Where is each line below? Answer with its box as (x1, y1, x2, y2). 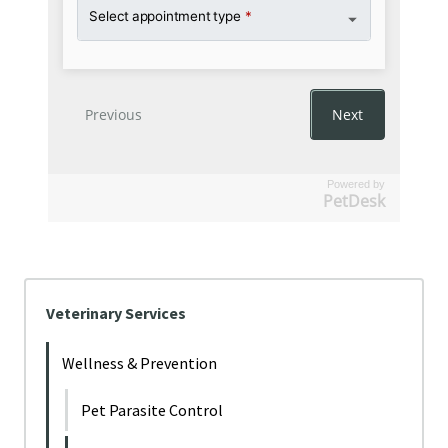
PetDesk (323, 190, 385, 212)
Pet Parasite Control (81, 400, 223, 420)
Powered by (327, 178, 385, 190)
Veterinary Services (46, 303, 186, 323)
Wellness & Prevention (62, 353, 217, 373)
